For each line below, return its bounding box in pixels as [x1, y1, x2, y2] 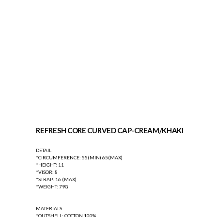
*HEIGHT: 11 [36, 162, 64, 168]
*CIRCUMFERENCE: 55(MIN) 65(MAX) [36, 155, 123, 161]
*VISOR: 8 [36, 169, 58, 175]
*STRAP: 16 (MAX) [36, 176, 77, 183]
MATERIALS [36, 205, 62, 212]
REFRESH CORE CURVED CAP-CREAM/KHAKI [36, 126, 184, 135]
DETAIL [36, 147, 52, 154]
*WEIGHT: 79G [36, 184, 69, 190]
